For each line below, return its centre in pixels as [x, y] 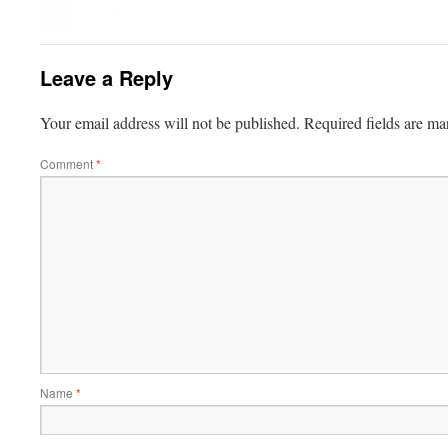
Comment [68, 163]
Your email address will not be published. [170, 122]
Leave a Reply [106, 77]
